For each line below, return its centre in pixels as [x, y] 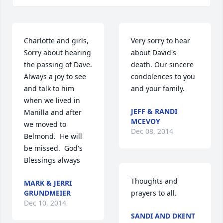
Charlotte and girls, [56, 41]
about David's [154, 53]
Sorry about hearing [57, 53]
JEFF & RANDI [154, 111]
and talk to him [49, 89]
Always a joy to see [55, 77]
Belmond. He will [53, 136]
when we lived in [52, 101]
